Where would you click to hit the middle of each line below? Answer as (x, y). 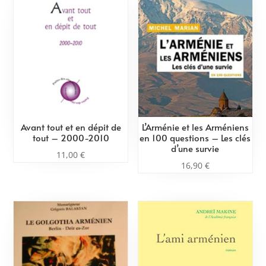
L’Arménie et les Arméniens (195, 126)
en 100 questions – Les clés (195, 137)
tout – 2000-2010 (71, 137)
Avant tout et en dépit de (71, 126)
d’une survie (195, 148)
